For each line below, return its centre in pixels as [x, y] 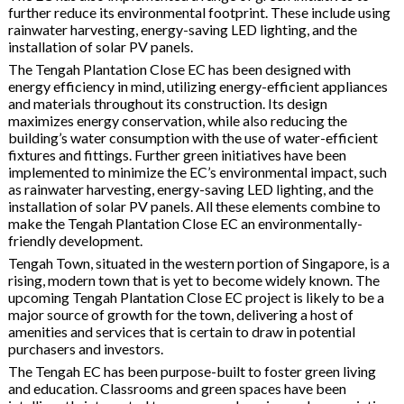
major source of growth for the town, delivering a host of [180, 314]
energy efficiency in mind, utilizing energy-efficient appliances [197, 86]
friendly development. [75, 240]
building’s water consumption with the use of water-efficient [193, 137]
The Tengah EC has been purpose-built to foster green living [192, 371]
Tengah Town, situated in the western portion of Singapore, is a [198, 262]
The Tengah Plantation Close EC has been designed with [179, 69]
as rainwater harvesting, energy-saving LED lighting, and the [190, 188]
